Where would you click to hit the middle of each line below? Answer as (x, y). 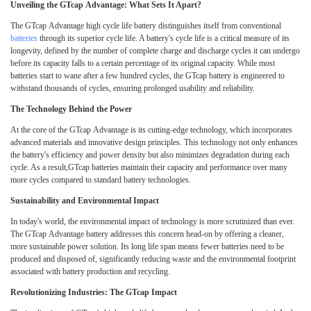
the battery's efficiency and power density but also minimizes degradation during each (150, 155)
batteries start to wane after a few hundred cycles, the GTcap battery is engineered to (148, 76)
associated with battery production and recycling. (90, 272)
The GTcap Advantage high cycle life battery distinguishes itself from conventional (146, 26)
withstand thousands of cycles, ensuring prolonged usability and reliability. (133, 89)
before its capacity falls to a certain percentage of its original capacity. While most (143, 64)
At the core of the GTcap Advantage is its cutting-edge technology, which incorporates (151, 130)
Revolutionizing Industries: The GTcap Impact (94, 293)
